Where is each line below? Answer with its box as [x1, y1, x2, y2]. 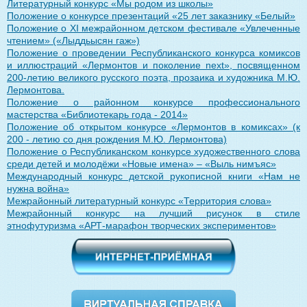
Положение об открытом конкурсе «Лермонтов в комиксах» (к [7, 121, 300, 132]
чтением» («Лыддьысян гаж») [7, 34, 140, 46]
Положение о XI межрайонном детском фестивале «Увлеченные [7, 22, 300, 34]
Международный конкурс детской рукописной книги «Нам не [7, 170, 300, 182]
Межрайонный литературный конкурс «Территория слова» [7, 195, 271, 206]
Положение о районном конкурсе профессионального [7, 96, 300, 108]
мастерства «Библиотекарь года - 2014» [7, 108, 188, 120]
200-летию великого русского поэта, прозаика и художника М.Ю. [7, 71, 300, 83]
